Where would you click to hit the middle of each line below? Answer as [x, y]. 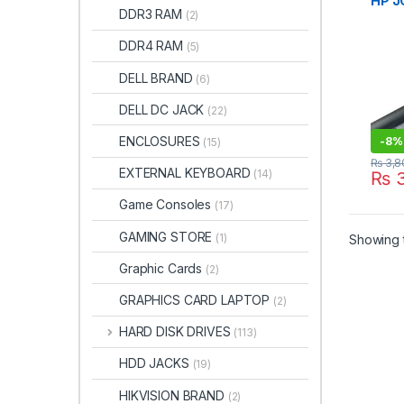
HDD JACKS [156, 363]
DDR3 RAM [152, 14]
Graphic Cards [163, 268]
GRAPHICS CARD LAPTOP [197, 299]
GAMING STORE [168, 236]
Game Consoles [167, 205]
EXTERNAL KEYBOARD [187, 173]
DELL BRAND [158, 78]
